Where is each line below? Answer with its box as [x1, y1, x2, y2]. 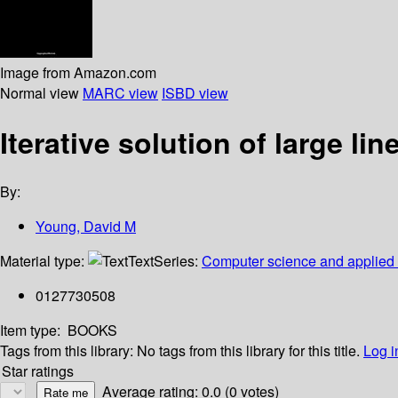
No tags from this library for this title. [137, 340, 360, 362]
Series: [154, 251, 202, 272]
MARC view [83, 82, 158, 103]
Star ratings [2, 361, 74, 382]
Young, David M [36, 216, 136, 237]
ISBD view [162, 82, 228, 103]
